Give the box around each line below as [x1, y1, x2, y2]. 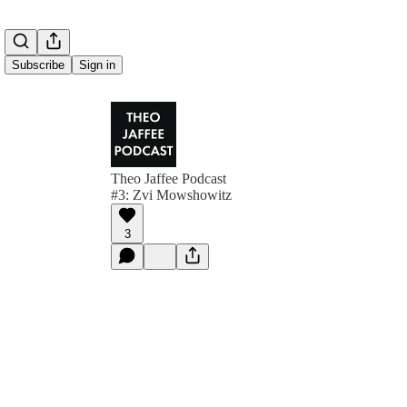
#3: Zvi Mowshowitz [111, 187, 232, 203]
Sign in [79, 58, 115, 72]
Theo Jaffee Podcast [111, 171, 226, 186]
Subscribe [12, 58, 65, 72]
